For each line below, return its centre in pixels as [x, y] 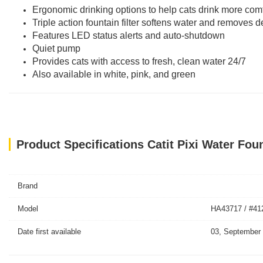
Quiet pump [56, 48]
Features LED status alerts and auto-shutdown [129, 36]
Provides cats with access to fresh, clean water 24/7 [139, 61]
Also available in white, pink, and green [114, 74]
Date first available [49, 232]
